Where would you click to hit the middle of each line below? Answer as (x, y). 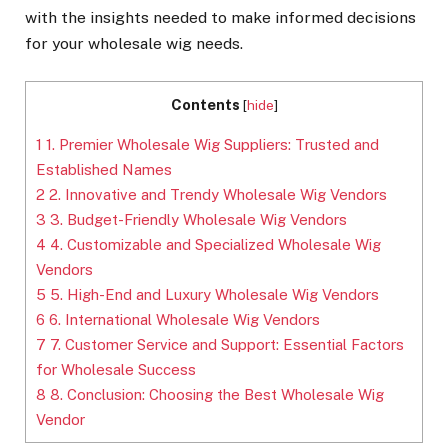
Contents (205, 105)
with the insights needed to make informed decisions (220, 18)
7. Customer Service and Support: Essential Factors (225, 345)
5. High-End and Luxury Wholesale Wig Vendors (212, 295)
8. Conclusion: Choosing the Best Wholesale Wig (215, 395)
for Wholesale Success (116, 370)
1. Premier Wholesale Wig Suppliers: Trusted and (210, 145)
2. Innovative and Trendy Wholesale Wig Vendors (216, 195)
